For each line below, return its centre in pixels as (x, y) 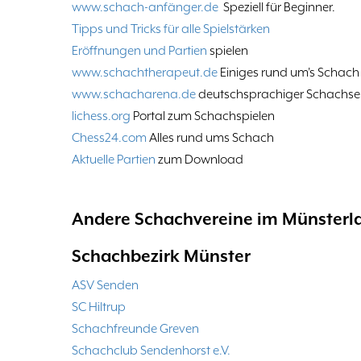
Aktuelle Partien (114, 160)
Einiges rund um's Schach (288, 73)
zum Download (199, 160)
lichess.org (101, 116)
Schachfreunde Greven (135, 329)
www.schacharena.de (134, 95)
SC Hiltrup (99, 307)
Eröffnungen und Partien (139, 51)
